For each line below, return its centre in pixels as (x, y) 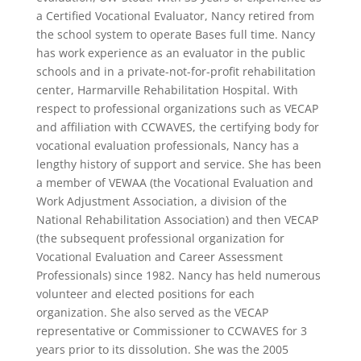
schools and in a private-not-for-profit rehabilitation (176, 72)
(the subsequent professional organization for (160, 239)
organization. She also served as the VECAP (152, 313)
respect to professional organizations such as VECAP (177, 109)
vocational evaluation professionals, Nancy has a (167, 146)
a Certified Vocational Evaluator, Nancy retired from (175, 16)
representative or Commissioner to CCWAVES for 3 (171, 331)
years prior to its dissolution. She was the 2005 (162, 350)
